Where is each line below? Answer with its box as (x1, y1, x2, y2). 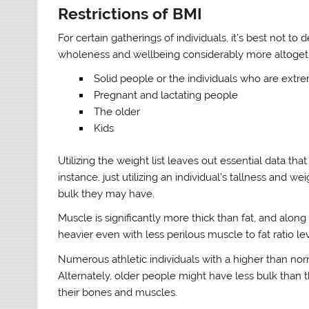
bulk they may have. (58, 188, 155, 201)
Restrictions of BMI (58, 5, 203, 23)
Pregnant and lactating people (93, 89, 238, 102)
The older (93, 106, 140, 119)
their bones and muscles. (58, 286, 178, 299)
